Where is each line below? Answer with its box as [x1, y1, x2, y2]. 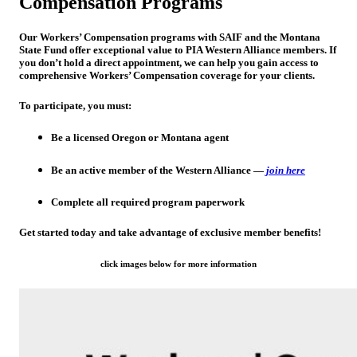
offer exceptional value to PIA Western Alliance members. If [67, 44, 336, 57]
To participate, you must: [19, 100, 131, 112]
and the [242, 31, 280, 44]
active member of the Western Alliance [79, 163, 251, 176]
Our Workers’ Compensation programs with [19, 31, 219, 44]
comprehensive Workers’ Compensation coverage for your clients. [19, 69, 315, 82]
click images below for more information [100, 258, 257, 269]
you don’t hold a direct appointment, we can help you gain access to [19, 57, 319, 69]
